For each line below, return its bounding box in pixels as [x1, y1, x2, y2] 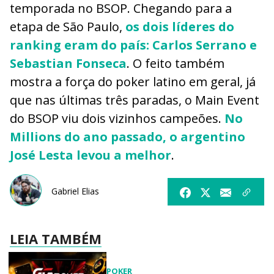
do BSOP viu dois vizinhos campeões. [10, 110, 224, 127]
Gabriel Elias [51, 185, 99, 197]
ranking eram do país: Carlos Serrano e [10, 37, 257, 54]
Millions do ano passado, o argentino [10, 128, 245, 146]
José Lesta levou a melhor [10, 147, 171, 164]
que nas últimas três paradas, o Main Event [10, 92, 259, 109]
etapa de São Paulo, [10, 18, 125, 35]
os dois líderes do [125, 18, 234, 35]
